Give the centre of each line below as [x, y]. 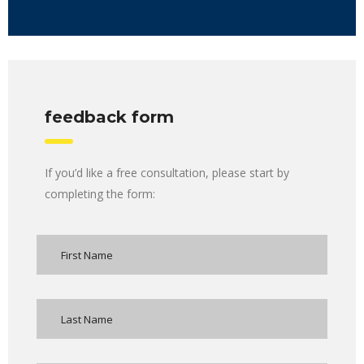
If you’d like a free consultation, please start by [167, 173]
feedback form [109, 117]
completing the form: [100, 194]
